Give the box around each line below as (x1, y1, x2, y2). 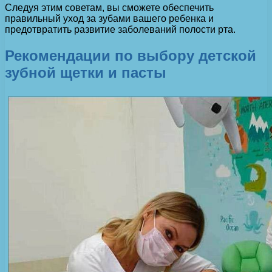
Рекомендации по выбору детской (5, 47, 256, 64)
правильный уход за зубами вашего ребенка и (5, 13, 214, 24)
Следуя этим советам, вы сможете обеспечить (5, 2, 214, 13)
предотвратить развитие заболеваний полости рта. (5, 24, 236, 35)
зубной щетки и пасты (5, 64, 166, 81)
